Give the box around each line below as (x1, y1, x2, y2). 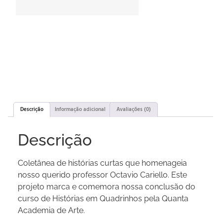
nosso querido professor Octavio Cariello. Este (18, 170, 187, 180)
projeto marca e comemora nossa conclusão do (18, 182, 195, 192)
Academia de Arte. (18, 206, 85, 216)
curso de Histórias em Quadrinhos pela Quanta (18, 194, 188, 204)
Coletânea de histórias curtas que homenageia (18, 158, 187, 168)
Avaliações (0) (116, 105, 151, 114)
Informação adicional (54, 105, 106, 114)
